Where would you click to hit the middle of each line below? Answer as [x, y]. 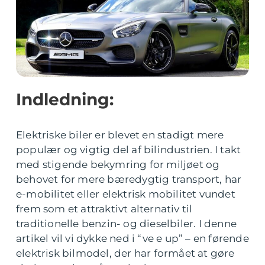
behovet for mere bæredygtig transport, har [129, 179]
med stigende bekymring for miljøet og [118, 164]
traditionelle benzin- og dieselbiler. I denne [127, 224]
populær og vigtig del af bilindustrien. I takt [129, 150]
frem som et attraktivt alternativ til [104, 209]
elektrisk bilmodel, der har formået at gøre [125, 253]
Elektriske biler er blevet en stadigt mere [120, 135]
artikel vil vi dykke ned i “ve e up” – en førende [132, 238]
